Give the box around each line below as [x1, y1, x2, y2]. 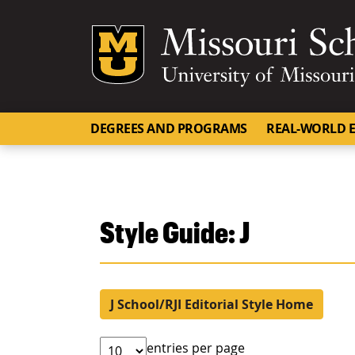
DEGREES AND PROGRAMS [90, 120, 247, 137]
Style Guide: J [100, 215, 250, 249]
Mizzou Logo [197, 26, 270, 44]
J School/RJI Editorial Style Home [110, 296, 313, 313]
